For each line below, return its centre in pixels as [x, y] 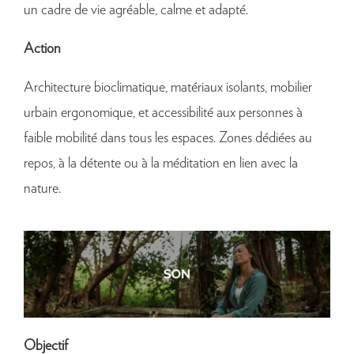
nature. [42, 188]
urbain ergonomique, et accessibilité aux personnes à [163, 113]
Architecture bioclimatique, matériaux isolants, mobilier [168, 87]
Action [42, 49]
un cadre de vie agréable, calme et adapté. [136, 10]
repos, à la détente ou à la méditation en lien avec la [161, 163]
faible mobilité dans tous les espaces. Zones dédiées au [168, 138]
